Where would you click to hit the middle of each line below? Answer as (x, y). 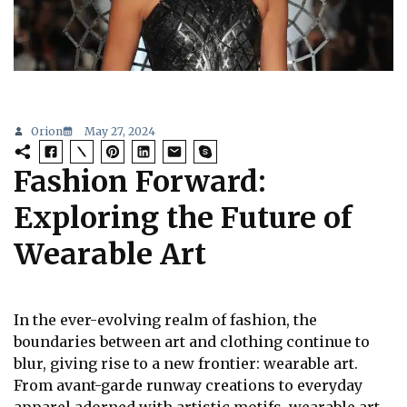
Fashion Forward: (140, 182)
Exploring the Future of (183, 218)
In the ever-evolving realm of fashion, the (165, 320)
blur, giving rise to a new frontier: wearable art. (186, 364)
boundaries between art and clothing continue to (192, 342)
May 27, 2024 (120, 132)
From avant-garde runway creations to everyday (188, 386)
